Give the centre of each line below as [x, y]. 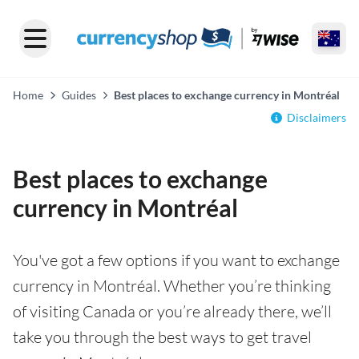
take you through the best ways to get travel [162, 337]
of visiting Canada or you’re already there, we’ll [172, 311]
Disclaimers [317, 117]
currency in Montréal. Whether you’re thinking [172, 286]
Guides [79, 95]
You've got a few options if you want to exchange [176, 260]
